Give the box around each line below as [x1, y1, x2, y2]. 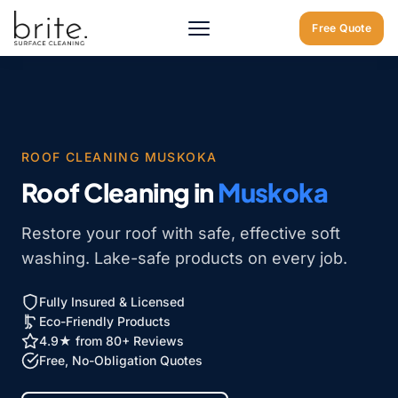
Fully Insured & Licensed [39, 294, 185, 309]
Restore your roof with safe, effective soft [21, 224, 340, 243]
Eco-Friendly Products [39, 314, 171, 329]
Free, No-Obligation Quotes [39, 353, 203, 368]
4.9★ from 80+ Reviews [39, 333, 184, 348]
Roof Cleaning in [21, 176, 219, 208]
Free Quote [312, 21, 371, 36]
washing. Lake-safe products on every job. [21, 249, 347, 267]
